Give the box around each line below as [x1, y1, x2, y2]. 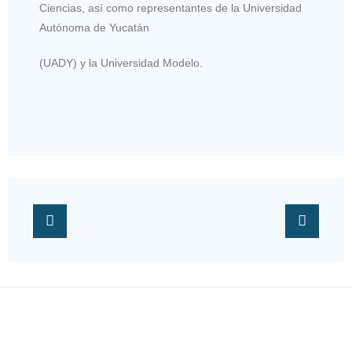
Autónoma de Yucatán [39, 21, 149, 34]
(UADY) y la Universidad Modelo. [39, 57, 203, 69]
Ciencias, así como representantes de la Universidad [39, 2, 302, 14]
